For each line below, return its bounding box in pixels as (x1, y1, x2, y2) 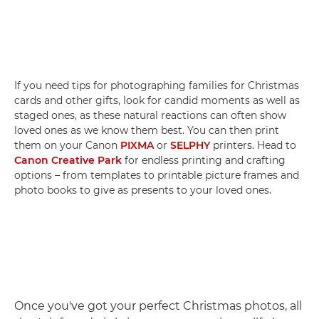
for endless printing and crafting (122, 154, 286, 167)
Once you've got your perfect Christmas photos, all (14, 299, 302, 313)
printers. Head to (210, 139, 296, 152)
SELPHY (170, 139, 210, 152)
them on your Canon (14, 139, 120, 152)
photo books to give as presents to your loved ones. (14, 184, 271, 197)
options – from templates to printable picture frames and (14, 169, 299, 182)
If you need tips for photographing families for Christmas (14, 79, 299, 92)
